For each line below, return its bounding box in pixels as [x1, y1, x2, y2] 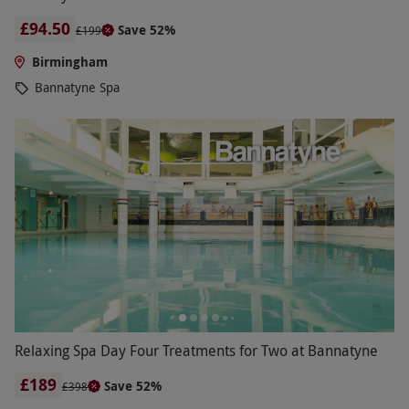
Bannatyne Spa [35, 78, 120, 96]
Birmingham [31, 52, 108, 70]
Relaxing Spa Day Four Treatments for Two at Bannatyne [15, 341, 378, 362]
